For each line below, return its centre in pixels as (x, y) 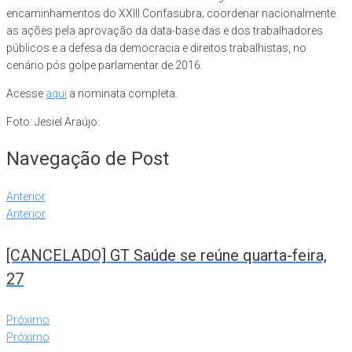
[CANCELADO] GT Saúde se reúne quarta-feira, (167, 255)
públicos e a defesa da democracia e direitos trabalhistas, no (156, 48)
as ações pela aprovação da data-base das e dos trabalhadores (165, 31)
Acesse (26, 94)
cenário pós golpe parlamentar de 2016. (104, 66)
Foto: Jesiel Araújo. (53, 122)
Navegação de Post (88, 159)
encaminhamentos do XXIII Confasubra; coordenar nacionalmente (171, 14)
